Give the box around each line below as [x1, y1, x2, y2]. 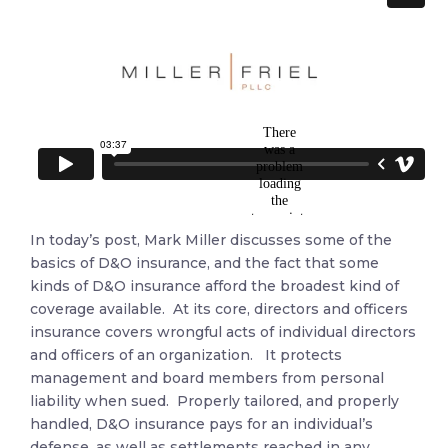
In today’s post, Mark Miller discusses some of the [30, 231, 392, 249]
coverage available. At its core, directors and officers [30, 300, 408, 318]
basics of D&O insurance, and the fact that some [30, 254, 379, 272]
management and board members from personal [30, 369, 384, 387]
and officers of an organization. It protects [30, 346, 342, 364]
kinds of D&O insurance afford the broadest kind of [30, 277, 399, 295]
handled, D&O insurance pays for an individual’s [30, 415, 373, 433]
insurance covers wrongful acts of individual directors [30, 323, 416, 341]
